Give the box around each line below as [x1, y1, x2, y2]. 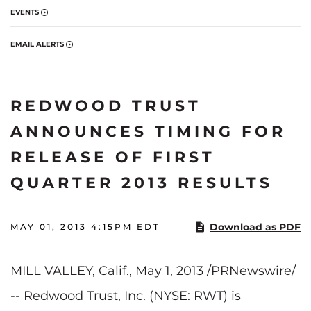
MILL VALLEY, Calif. [10, 262, 129, 278]
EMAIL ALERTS [10, 39, 64, 49]
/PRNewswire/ [203, 262, 296, 278]
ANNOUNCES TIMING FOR [10, 121, 286, 141]
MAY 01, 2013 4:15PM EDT [10, 221, 160, 232]
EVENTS [10, 7, 39, 17]
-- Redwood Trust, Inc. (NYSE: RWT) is [10, 287, 241, 303]
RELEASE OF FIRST [10, 147, 215, 167]
